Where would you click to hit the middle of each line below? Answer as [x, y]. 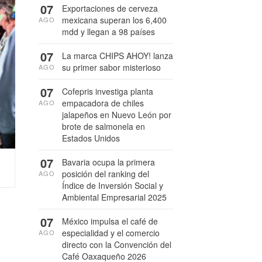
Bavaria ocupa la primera [108, 162]
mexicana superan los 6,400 [114, 20]
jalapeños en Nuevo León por [117, 115]
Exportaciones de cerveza [110, 8]
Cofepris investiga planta [108, 91]
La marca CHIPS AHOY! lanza [118, 56]
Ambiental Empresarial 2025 [114, 197]
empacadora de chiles [103, 103]
